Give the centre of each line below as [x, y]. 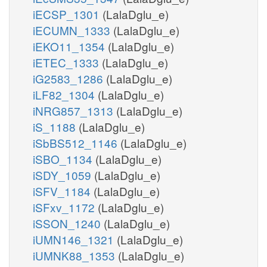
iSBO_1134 [64, 159]
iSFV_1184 [63, 191]
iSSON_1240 [68, 223]
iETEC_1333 [67, 62]
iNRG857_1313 [74, 110]
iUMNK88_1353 [75, 255]
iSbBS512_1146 [77, 142]
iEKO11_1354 [70, 46]
